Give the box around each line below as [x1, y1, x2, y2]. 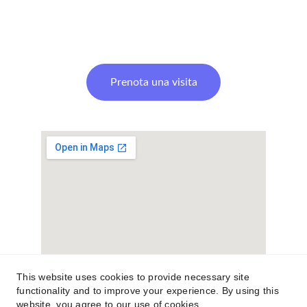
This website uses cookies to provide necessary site [16, 271, 249, 282]
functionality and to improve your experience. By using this [16, 285, 279, 296]
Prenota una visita [110, 76, 197, 88]
